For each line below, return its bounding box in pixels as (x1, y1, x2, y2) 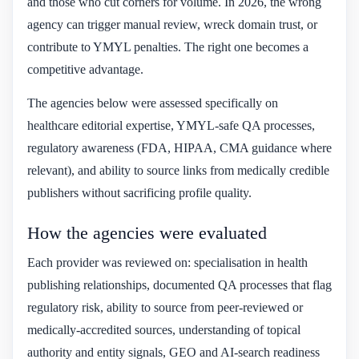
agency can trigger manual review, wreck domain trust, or (27, 17, 317, 31)
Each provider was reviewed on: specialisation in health (27, 255, 308, 269)
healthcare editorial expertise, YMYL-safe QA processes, (27, 118, 315, 132)
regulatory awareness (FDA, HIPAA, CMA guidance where (27, 140, 332, 155)
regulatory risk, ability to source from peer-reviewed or (27, 300, 303, 314)
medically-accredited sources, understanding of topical (27, 322, 301, 337)
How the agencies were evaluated (27, 222, 267, 243)
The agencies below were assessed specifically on (27, 95, 278, 110)
